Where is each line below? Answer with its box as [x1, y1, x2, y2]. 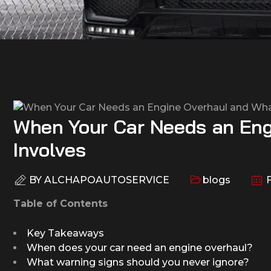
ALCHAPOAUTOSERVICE [44, 174, 169, 186]
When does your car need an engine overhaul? [27, 241, 253, 253]
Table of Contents [13, 197, 108, 209]
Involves [13, 137, 91, 162]
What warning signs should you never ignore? [27, 256, 249, 268]
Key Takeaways [27, 227, 104, 239]
